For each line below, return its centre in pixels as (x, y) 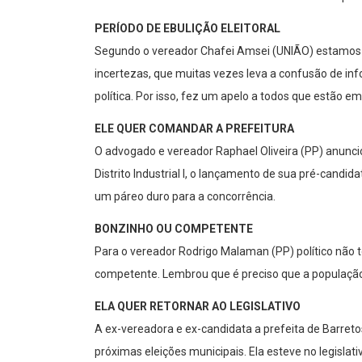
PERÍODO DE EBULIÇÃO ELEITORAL (187, 29)
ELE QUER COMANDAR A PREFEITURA (194, 129)
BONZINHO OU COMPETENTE (174, 229)
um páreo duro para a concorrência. (185, 197)
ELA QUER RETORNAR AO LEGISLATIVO (198, 307)
